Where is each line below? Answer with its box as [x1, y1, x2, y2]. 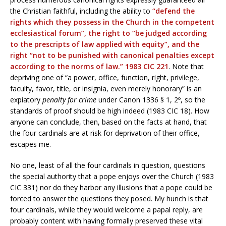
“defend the [152, 6, 195, 16]
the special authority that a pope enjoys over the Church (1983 [10, 171, 214, 181]
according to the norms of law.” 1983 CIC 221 [10, 61, 168, 71]
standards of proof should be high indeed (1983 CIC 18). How [10, 105, 209, 116]
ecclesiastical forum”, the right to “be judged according [10, 28, 207, 38]
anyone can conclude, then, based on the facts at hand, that [10, 117, 207, 127]
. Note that [168, 61, 204, 71]
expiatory [10, 94, 42, 104]
